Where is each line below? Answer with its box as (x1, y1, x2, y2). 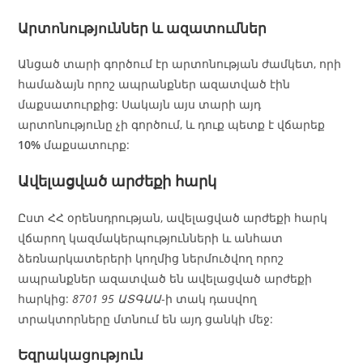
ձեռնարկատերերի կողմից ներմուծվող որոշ (18, 250, 284, 267)
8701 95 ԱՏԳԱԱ (72, 291, 162, 307)
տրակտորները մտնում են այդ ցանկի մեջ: (18, 311, 274, 327)
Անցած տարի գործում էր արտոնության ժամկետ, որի (18, 56, 342, 72)
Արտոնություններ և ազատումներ (18, 19, 267, 38)
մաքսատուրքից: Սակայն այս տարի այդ (18, 96, 262, 113)
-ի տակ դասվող (161, 291, 258, 307)
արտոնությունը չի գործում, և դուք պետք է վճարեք (18, 117, 326, 133)
